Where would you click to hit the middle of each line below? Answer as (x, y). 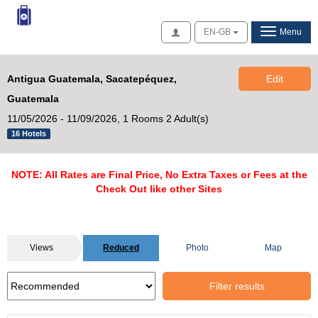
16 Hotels (29, 133)
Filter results (237, 286)
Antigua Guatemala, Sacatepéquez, (92, 79)
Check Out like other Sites (159, 189)
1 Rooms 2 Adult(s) (166, 119)
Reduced (121, 248)
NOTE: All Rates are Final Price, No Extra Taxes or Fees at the (159, 175)
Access (195, 31)
